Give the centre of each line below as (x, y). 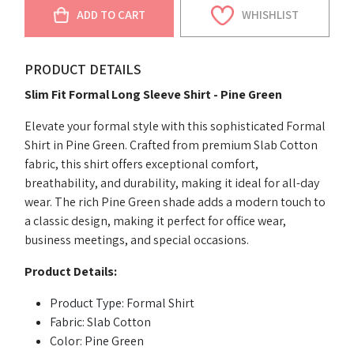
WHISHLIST (270, 15)
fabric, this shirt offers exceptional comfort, (142, 164)
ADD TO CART (111, 15)
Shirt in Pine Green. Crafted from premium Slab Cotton (171, 145)
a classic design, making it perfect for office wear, (156, 220)
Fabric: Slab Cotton (101, 322)
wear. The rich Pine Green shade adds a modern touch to (175, 201)
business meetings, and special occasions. (137, 239)
